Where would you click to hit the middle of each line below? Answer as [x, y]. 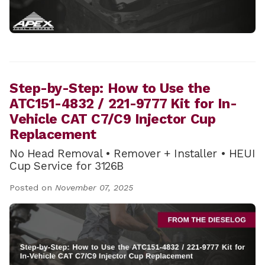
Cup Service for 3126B [67, 166]
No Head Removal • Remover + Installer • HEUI [132, 153]
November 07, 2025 [94, 188]
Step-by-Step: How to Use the [110, 88]
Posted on [32, 188]
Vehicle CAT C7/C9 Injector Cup [113, 119]
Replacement [53, 135]
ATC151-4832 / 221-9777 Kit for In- [123, 104]
